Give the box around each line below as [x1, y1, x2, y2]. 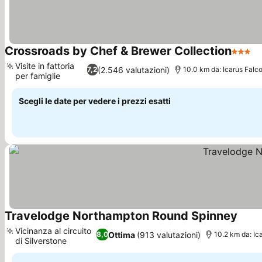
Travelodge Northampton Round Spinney [5, 209, 237, 223]
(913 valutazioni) [136, 229, 201, 240]
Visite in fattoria [15, 61, 74, 71]
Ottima [108, 229, 135, 240]
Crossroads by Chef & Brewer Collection [5, 44, 232, 58]
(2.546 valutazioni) [98, 64, 170, 75]
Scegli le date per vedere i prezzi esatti [19, 96, 171, 106]
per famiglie [15, 71, 60, 81]
